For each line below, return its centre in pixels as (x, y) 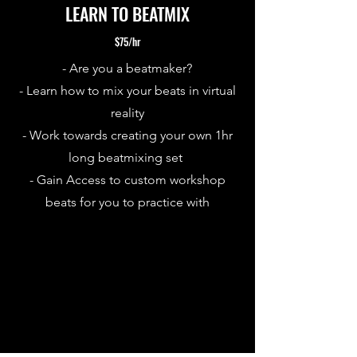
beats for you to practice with (127, 202)
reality (127, 112)
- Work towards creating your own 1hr (127, 135)
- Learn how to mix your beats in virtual (127, 90)
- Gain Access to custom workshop (127, 179)
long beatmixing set (127, 157)
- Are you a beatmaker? (127, 68)
